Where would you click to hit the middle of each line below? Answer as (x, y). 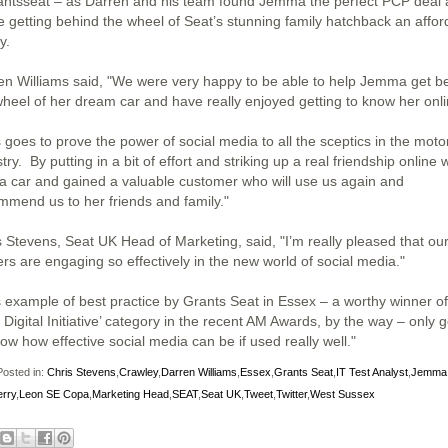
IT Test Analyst (372, 372)
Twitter (291, 394)
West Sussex (342, 394)
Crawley (138, 372)
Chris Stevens (81, 372)
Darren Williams (199, 372)
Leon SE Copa (54, 394)
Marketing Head (130, 394)
